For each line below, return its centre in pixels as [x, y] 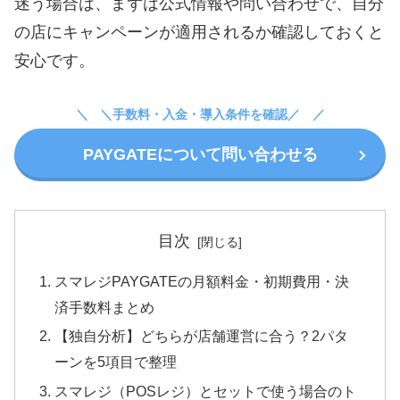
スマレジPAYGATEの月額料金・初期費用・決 [202, 282]
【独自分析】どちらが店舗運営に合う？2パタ [202, 336]
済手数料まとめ [105, 308]
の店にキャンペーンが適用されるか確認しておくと [199, 33]
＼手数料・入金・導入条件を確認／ [200, 114]
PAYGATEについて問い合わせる [200, 155]
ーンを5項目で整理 [116, 362]
